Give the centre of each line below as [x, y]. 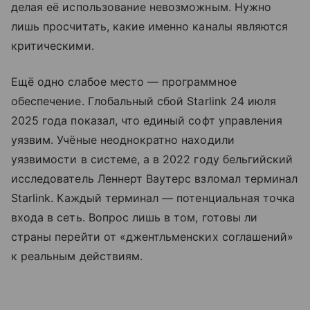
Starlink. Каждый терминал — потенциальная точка [153, 198]
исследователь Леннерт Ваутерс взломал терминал [155, 179]
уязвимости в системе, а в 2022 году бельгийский [152, 159]
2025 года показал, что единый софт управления [147, 121]
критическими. [53, 46]
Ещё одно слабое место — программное [124, 82]
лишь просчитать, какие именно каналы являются [150, 27]
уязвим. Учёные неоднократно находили [123, 140]
